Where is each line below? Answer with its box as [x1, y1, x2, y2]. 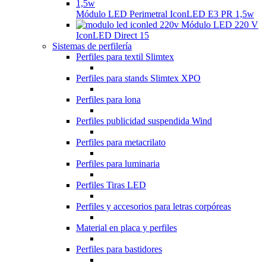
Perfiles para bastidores [76, 244, 162, 254]
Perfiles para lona [76, 94, 141, 104]
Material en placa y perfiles [76, 223, 177, 233]
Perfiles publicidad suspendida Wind [76, 116, 212, 126]
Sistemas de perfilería [52, 41, 132, 51]
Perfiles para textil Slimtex [76, 52, 174, 62]
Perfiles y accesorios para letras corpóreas [76, 201, 231, 211]
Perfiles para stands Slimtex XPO [76, 73, 201, 83]
